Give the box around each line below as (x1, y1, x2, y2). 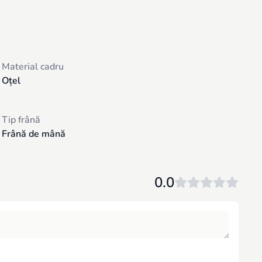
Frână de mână (1, 127, 65, 140)
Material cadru (1, 60, 64, 73)
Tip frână (1, 113, 40, 126)
